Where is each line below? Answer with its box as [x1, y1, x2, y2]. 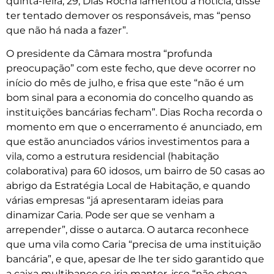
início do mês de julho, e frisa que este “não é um [6, 77, 244, 89]
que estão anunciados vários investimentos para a [6, 136, 250, 148]
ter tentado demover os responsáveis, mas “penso [6, 9, 251, 21]
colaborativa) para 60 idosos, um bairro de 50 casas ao [6, 165, 265, 177]
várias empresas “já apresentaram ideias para [6, 194, 223, 207]
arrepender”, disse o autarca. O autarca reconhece [6, 224, 249, 236]
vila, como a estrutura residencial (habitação [6, 150, 219, 163]
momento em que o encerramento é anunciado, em [6, 121, 262, 133]
